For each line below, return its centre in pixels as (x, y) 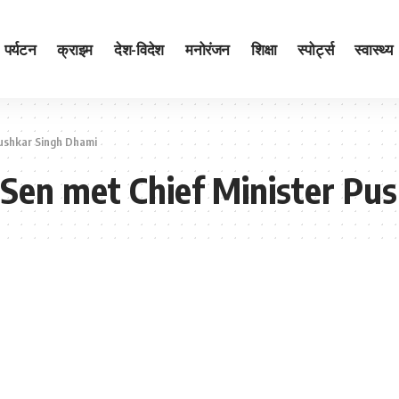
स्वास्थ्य (374, 49)
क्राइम (75, 49)
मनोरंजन (208, 49)
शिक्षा (264, 49)
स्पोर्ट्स (316, 49)
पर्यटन (20, 49)
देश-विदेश (138, 49)
